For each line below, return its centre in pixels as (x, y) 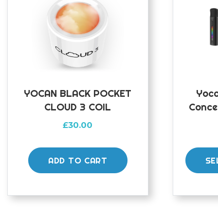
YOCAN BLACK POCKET (78, 93)
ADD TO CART (78, 161)
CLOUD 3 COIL (78, 107)
